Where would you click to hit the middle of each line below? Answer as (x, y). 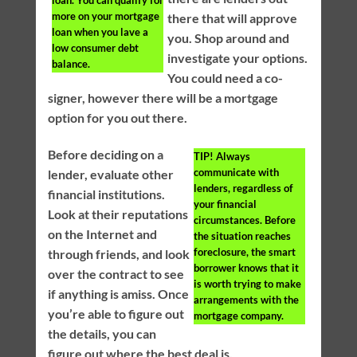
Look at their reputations (118, 214)
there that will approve (232, 18)
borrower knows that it (247, 267)
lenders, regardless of (244, 188)
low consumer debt (95, 48)
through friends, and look (118, 253)
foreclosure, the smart (245, 251)
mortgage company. (239, 315)
